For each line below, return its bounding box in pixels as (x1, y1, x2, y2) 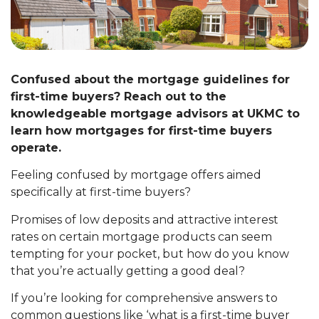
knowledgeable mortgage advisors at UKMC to (11, 106, 300, 120)
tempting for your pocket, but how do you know (11, 246, 289, 261)
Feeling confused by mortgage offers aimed (11, 168, 261, 182)
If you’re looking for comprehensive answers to (11, 291, 278, 305)
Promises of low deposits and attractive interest (11, 212, 278, 226)
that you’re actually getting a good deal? (11, 263, 245, 278)
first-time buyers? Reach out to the (11, 89, 226, 103)
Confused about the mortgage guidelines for (11, 72, 290, 86)
